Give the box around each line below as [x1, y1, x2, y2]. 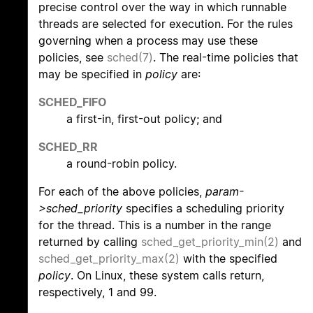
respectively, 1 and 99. [38, 285, 156, 300]
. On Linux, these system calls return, [71, 268, 264, 283]
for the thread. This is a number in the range [38, 218, 271, 233]
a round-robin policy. [66, 156, 177, 171]
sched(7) [107, 50, 153, 65]
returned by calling [38, 235, 141, 249]
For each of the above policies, [38, 184, 205, 199]
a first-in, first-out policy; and [66, 112, 222, 126]
